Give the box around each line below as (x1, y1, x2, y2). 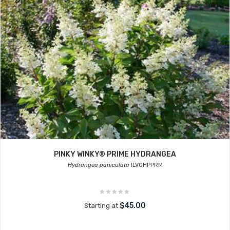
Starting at (84, 202, 120, 209)
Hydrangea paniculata (67, 162, 129, 168)
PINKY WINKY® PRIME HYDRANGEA (54, 150, 176, 159)
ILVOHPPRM (129, 162, 163, 168)
